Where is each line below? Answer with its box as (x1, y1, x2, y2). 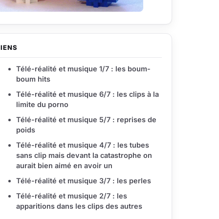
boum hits (16, 75, 50, 83)
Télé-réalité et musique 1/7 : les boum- (16, 65, 151, 73)
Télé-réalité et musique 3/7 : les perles (16, 176, 151, 185)
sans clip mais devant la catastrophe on (16, 151, 152, 159)
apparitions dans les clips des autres (16, 202, 142, 210)
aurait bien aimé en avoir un (16, 161, 112, 170)
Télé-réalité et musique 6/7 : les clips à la (16, 90, 159, 98)
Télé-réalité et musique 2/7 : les (16, 192, 127, 200)
